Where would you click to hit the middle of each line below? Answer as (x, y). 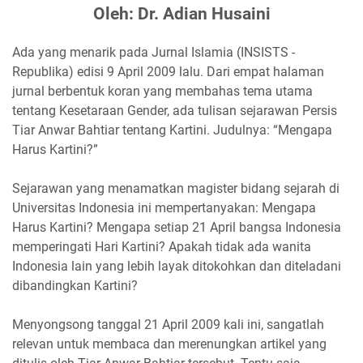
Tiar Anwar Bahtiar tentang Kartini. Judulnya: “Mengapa (172, 130)
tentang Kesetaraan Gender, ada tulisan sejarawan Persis (175, 111)
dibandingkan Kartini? (75, 286)
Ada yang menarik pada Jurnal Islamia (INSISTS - (154, 52)
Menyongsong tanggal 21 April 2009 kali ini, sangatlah (168, 325)
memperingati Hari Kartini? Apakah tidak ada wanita (162, 247)
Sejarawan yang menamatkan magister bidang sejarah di (176, 188)
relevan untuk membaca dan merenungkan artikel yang (169, 344)
